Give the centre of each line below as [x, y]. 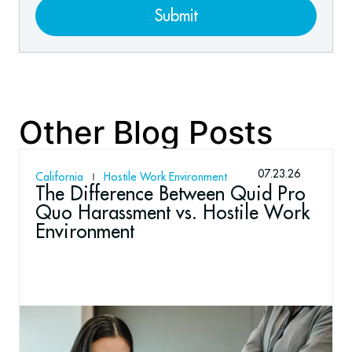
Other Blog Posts [146, 133]
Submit [176, 16]
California [59, 177]
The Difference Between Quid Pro [170, 194]
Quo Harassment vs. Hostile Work [172, 213]
